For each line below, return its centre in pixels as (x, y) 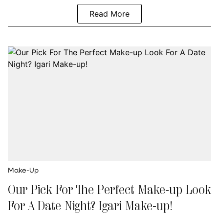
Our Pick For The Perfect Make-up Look (109, 189)
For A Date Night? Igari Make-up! (90, 205)
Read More (109, 13)
